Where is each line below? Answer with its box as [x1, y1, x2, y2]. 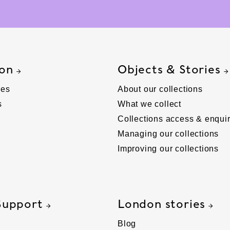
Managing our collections [117, 129, 219, 138]
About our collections [117, 84, 203, 93]
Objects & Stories [117, 63, 221, 75]
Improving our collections [117, 144, 219, 153]
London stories [117, 197, 206, 210]
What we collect [117, 99, 181, 108]
